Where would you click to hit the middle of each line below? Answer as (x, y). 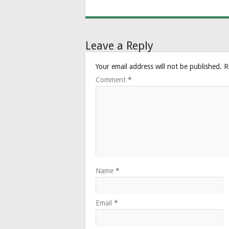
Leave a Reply (119, 46)
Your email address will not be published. (159, 67)
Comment (112, 80)
